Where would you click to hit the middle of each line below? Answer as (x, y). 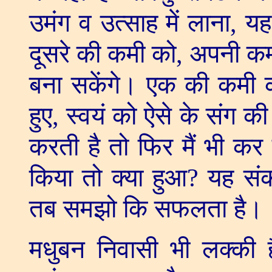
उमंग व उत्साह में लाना (130, 23)
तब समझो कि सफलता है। (146, 209)
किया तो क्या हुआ (108, 178)
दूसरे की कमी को (103, 54)
